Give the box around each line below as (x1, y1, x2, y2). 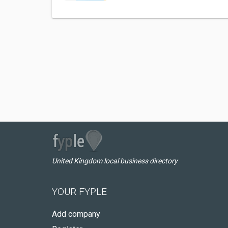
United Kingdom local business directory (52, 157, 178, 165)
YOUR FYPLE (52, 186, 107, 197)
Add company (52, 209, 100, 219)
